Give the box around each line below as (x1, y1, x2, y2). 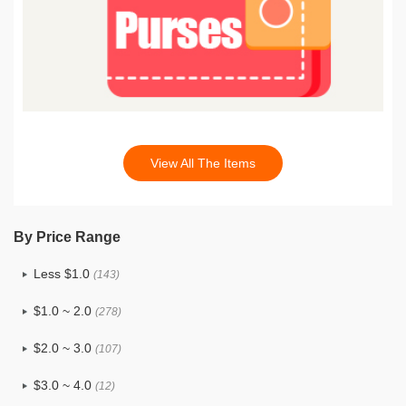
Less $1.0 (34, 266, 93, 281)
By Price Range (14, 229, 121, 245)
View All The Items (150, 156, 256, 170)
